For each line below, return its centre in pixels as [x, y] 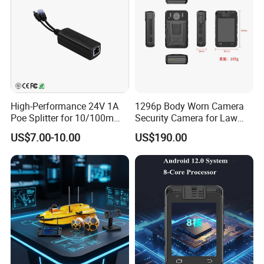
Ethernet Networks [49, 129]
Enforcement [161, 129]
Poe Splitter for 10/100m [62, 118]
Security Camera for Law [186, 118]
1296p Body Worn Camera [189, 106]
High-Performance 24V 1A [65, 106]
